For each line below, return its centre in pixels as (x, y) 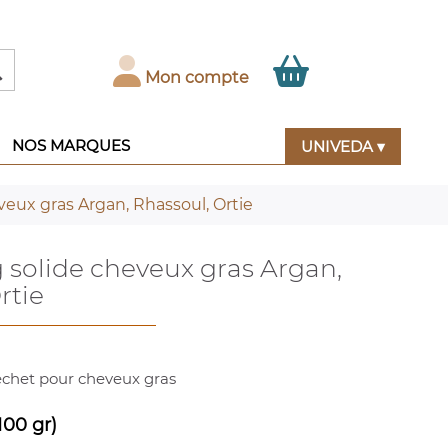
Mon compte (197, 77)
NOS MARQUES (71, 145)
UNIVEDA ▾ (343, 146)
